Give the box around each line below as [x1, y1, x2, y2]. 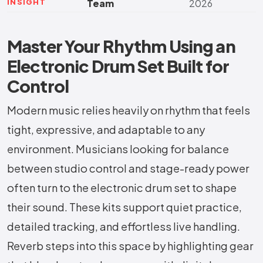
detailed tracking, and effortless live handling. [7, 220, 240, 234]
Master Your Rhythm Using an [7, 35, 235, 57]
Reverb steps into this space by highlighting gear [7, 239, 254, 253]
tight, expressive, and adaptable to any [7, 123, 205, 137]
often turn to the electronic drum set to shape [7, 181, 237, 195]
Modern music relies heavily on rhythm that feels [7, 103, 250, 117]
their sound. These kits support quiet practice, [7, 200, 242, 214]
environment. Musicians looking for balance [7, 142, 229, 156]
